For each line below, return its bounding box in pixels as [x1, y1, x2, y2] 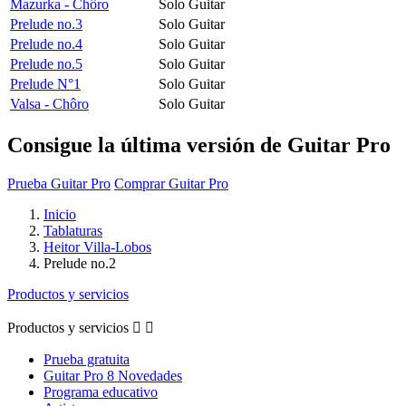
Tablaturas [43, 222, 102, 238]
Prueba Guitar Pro [7, 175, 111, 191]
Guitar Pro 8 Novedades [43, 367, 182, 383]
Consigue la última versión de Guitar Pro [7, 132, 391, 157]
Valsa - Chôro [10, 95, 89, 111]
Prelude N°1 [10, 75, 81, 92]
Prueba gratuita [43, 351, 130, 367]
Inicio [43, 206, 76, 222]
